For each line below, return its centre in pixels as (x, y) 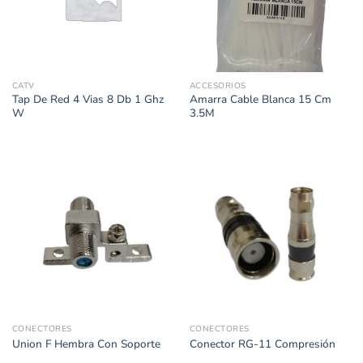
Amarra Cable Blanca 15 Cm (260, 100)
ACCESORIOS (218, 85)
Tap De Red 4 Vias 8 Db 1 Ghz (88, 100)
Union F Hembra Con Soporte (86, 344)
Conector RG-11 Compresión (262, 344)
